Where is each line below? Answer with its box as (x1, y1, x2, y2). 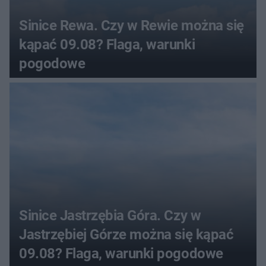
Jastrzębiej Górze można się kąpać (19, 226, 234, 243)
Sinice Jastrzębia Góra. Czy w (19, 207, 201, 224)
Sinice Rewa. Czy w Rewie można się (19, 17, 244, 34)
